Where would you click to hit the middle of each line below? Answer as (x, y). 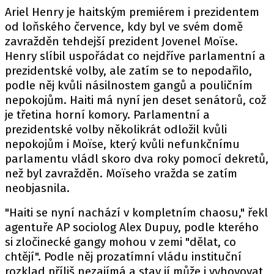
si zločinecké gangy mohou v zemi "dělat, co (120, 242)
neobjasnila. (37, 188)
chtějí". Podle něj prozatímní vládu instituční (123, 257)
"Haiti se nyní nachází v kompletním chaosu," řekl (136, 213)
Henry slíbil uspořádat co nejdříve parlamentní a (135, 56)
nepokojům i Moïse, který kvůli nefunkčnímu (122, 144)
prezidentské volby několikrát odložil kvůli (116, 129)
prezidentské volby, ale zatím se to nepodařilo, (128, 71)
